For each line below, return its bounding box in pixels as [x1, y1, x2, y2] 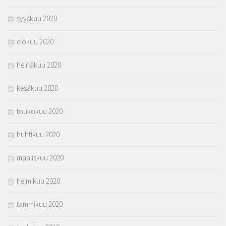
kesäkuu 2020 [17, 83, 58, 93]
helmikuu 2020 [17, 176, 60, 186]
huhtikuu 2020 [17, 130, 60, 140]
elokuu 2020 [17, 37, 53, 47]
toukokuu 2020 [17, 106, 63, 117]
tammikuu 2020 [17, 199, 63, 209]
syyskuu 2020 [17, 14, 57, 24]
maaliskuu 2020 [17, 153, 64, 163]
